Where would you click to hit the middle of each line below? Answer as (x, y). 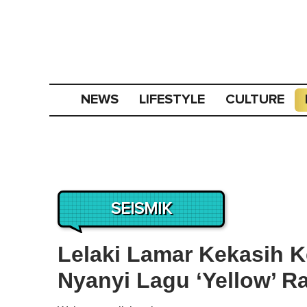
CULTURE (255, 99)
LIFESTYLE (172, 99)
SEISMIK (141, 209)
